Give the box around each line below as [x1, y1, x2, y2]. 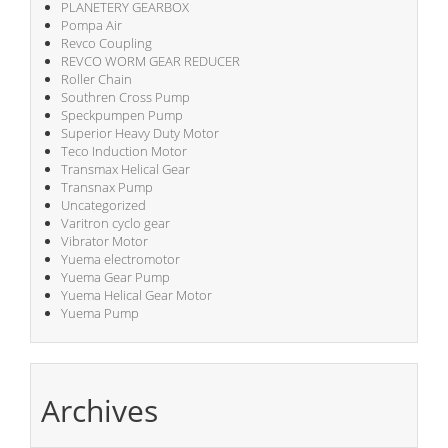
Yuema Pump [61, 304, 139, 323]
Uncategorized [61, 196, 146, 215]
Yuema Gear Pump [61, 268, 170, 287]
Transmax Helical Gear [61, 160, 190, 179]
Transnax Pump [61, 178, 153, 197]
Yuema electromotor [61, 250, 180, 269]
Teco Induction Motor [61, 142, 187, 161]
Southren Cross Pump [61, 88, 190, 107]
